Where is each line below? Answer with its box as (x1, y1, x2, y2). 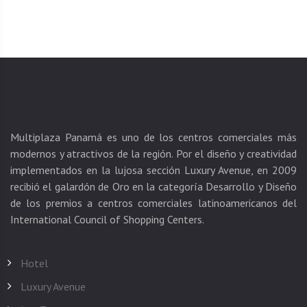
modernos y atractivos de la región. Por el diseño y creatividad (10, 146, 297, 160)
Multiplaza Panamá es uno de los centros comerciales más (10, 130, 297, 144)
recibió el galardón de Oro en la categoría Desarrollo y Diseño (10, 179, 297, 193)
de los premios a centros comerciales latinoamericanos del (10, 195, 297, 210)
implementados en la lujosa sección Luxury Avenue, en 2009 (10, 162, 297, 177)
